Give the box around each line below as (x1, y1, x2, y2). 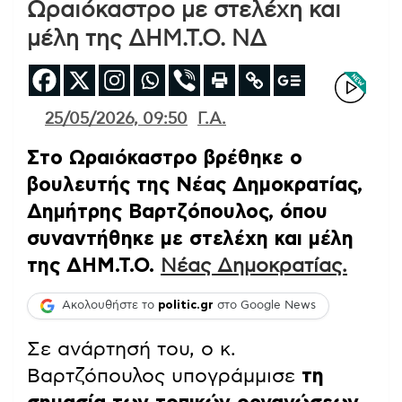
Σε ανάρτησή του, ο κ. (27, 338, 236, 359)
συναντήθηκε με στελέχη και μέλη (27, 228, 354, 249)
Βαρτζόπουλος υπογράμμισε (27, 365, 295, 386)
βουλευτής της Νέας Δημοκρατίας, (27, 174, 363, 195)
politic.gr (158, 300, 214, 312)
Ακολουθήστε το (62, 300, 158, 312)
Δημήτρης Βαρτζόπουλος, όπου (27, 201, 328, 222)
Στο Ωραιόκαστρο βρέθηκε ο (27, 147, 302, 168)
